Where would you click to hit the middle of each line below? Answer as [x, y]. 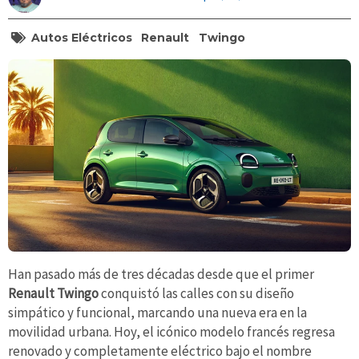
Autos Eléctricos [81, 38]
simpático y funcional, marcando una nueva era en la [157, 313]
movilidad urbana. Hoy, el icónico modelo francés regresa [171, 332]
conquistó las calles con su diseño [196, 294]
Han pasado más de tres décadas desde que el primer [161, 274]
